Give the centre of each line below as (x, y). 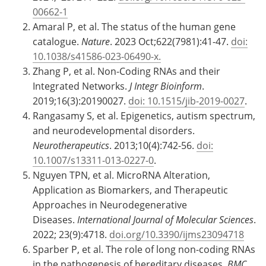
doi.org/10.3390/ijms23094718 (177, 234)
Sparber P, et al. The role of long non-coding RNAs (144, 249)
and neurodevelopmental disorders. (114, 130)
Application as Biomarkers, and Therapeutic (130, 189)
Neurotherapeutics (71, 145)
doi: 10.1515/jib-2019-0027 (186, 100)
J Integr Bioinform (166, 85)
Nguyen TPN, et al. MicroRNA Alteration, (121, 175)
